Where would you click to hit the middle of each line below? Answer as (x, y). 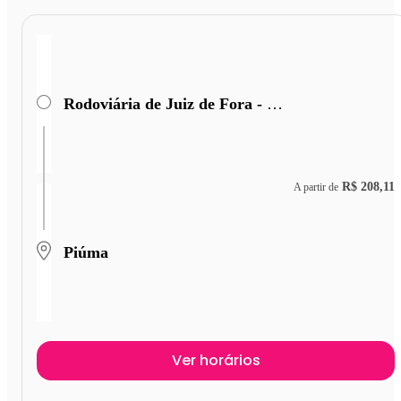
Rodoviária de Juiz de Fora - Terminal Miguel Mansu (275, 103)
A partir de (316, 187)
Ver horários (216, 361)
